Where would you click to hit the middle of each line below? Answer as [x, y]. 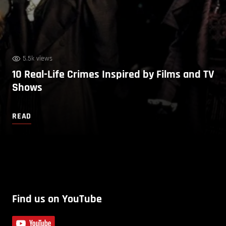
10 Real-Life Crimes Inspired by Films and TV [113, 74]
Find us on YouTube [57, 199]
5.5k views [38, 58]
